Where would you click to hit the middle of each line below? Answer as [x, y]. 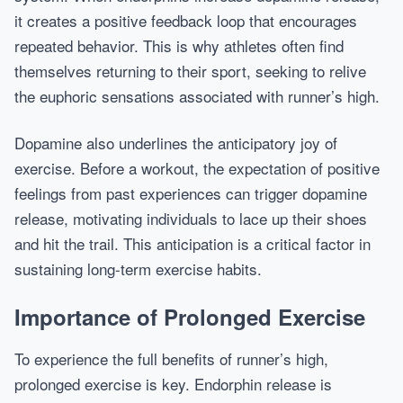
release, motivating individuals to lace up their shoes [191, 218]
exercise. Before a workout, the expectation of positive [197, 168]
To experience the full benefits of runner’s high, [171, 358]
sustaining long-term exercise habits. [138, 269]
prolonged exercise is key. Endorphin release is [173, 384]
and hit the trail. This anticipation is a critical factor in [193, 243]
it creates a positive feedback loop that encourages [186, 20]
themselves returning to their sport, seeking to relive [190, 71]
